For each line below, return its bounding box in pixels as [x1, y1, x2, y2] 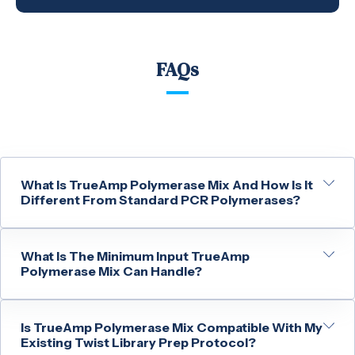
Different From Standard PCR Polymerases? [21, 192, 300, 208]
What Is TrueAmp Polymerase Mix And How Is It [21, 177, 313, 193]
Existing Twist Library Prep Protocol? [21, 334, 256, 351]
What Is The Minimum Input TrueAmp [21, 248, 250, 265]
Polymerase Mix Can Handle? [21, 263, 202, 280]
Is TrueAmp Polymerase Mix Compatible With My [21, 319, 323, 336]
